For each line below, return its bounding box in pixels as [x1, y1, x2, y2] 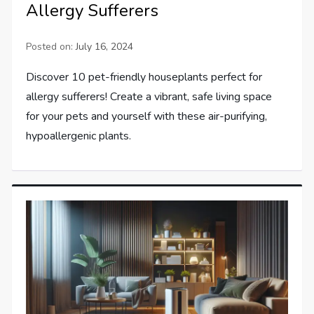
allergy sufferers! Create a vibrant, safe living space [26, 88, 273, 104]
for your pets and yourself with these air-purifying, [26, 108, 268, 124]
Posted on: [26, 39, 76, 53]
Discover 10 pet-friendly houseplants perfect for [26, 69, 263, 85]
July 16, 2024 [76, 39, 134, 53]
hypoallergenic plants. [26, 128, 132, 144]
